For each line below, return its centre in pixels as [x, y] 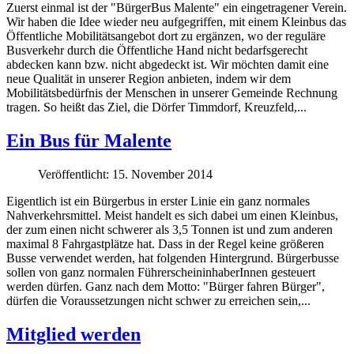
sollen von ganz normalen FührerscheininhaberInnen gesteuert [161, 272]
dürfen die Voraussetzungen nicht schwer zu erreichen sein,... [158, 300]
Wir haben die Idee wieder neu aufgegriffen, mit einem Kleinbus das [176, 21]
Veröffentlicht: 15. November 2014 [125, 174]
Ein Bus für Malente [89, 140]
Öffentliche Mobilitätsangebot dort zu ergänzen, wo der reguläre [166, 36]
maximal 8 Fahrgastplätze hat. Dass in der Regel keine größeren [165, 243]
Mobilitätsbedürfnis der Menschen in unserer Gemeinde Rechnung [172, 92]
